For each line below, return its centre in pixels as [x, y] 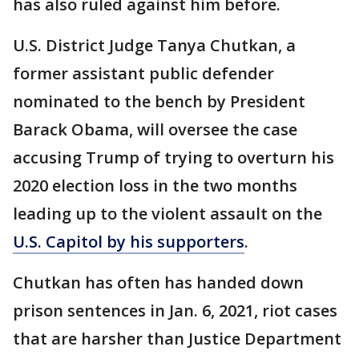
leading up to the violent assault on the [167, 214]
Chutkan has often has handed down [158, 282]
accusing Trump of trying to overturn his [173, 157]
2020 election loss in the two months [155, 186]
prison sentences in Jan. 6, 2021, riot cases [175, 311]
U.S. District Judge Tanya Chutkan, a [154, 45]
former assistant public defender [143, 73]
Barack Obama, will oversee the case [155, 129]
